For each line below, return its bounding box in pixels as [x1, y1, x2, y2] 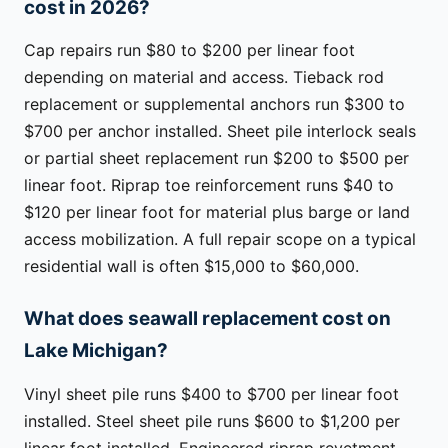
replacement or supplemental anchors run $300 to [24, 94, 405, 115]
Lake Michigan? [24, 338, 168, 362]
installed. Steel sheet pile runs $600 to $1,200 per [24, 410, 400, 431]
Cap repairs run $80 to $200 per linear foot [24, 40, 355, 61]
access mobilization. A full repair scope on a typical [24, 229, 416, 250]
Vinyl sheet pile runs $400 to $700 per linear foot [24, 383, 399, 404]
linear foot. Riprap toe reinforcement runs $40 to [24, 175, 394, 196]
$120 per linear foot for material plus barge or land [24, 202, 410, 223]
